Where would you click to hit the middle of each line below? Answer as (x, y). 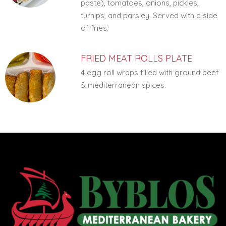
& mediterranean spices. (123, 85)
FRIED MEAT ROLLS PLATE (136, 58)
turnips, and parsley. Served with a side (149, 15)
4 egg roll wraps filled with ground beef (150, 72)
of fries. (94, 28)
